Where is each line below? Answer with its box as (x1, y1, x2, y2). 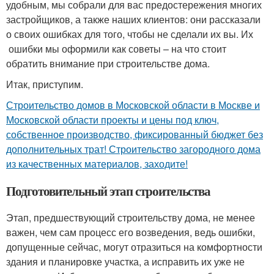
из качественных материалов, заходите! (6, 157, 188, 171)
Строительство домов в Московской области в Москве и (6, 98, 260, 112)
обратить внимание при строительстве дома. (6, 56, 212, 70)
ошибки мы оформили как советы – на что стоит (6, 42, 226, 56)
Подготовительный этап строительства (6, 182, 211, 200)
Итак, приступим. (6, 77, 83, 91)
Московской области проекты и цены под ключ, (6, 113, 219, 127)
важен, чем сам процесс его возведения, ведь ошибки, (6, 225, 255, 239)
